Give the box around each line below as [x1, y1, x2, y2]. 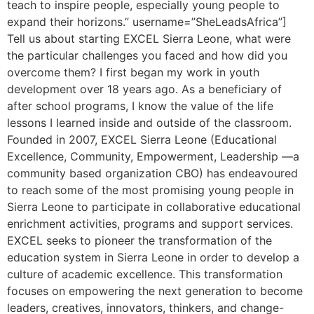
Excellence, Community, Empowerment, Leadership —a [7, 149, 299, 164]
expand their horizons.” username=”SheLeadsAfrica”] [7, 15, 287, 29]
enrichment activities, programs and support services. [7, 217, 293, 231]
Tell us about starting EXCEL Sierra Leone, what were [7, 32, 291, 46]
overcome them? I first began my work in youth [7, 65, 259, 80]
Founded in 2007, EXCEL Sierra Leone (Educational [7, 132, 277, 147]
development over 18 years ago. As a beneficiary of [7, 82, 282, 97]
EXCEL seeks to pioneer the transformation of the [7, 233, 272, 248]
